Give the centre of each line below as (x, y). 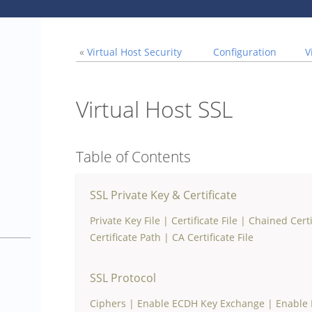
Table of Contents (133, 156)
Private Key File (125, 220)
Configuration (245, 52)
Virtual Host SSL (154, 109)
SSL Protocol (123, 278)
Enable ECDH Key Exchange (201, 303)
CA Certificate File (213, 237)
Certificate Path (125, 237)
